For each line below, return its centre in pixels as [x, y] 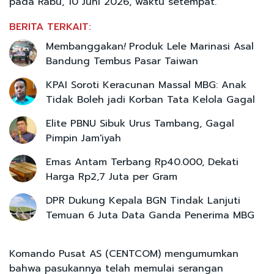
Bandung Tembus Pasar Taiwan [122, 61]
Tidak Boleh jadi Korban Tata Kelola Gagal [150, 99]
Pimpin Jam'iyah [83, 138]
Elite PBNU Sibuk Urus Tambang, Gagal [140, 123]
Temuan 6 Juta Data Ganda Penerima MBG [150, 215]
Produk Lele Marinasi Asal [190, 46]
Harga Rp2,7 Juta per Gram [112, 176]
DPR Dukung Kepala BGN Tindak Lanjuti [143, 200]
